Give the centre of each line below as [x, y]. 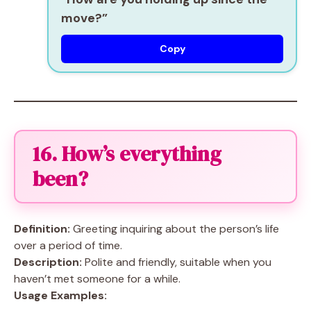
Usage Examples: [60, 295]
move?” [84, 18]
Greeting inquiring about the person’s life [175, 229]
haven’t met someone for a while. [97, 279]
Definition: [42, 229]
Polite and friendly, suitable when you [177, 262]
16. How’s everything [127, 154]
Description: [48, 262]
